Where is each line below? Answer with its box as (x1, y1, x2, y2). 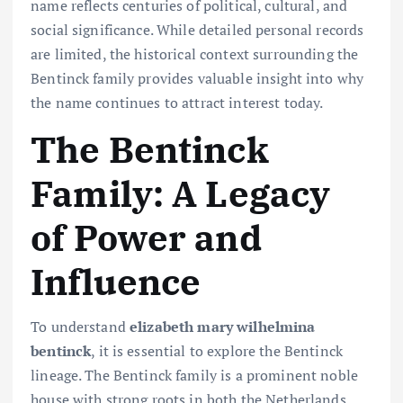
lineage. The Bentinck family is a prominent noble (31, 364, 358, 385)
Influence (31, 257, 201, 305)
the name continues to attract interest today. (31, 92, 324, 112)
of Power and (31, 213, 262, 261)
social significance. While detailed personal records (31, 19, 364, 40)
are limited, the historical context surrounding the (31, 43, 359, 64)
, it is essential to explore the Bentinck (91, 340, 343, 361)
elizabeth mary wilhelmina (130, 316, 316, 336)
